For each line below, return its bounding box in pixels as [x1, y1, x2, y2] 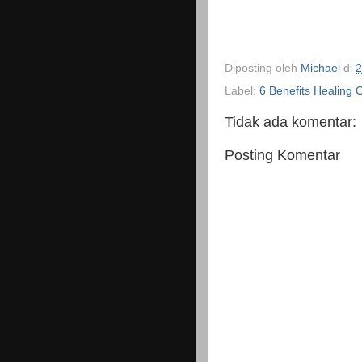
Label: [225, 84, 259, 97]
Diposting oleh [225, 61, 301, 74]
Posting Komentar [225, 147, 340, 163]
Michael [301, 61, 340, 74]
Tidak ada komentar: [225, 113, 356, 130]
